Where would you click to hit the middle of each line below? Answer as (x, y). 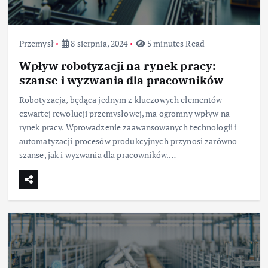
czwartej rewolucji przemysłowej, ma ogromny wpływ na (124, 113)
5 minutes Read (175, 43)
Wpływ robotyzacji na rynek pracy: (118, 65)
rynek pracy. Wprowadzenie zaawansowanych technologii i (128, 127)
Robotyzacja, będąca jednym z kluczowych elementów (121, 99)
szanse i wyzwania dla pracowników (121, 80)
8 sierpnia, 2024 (98, 43)
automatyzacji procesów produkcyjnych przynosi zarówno (128, 141)
